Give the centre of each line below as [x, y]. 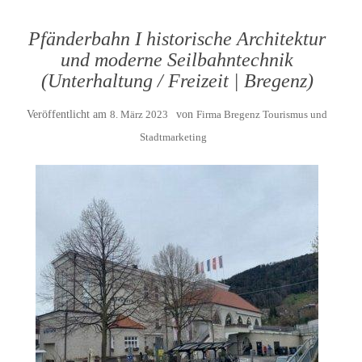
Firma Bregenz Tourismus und [262, 114]
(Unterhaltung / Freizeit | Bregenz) [177, 81]
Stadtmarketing [173, 137]
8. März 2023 [139, 114]
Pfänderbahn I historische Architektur [177, 39]
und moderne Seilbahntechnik [177, 60]
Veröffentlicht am [68, 114]
